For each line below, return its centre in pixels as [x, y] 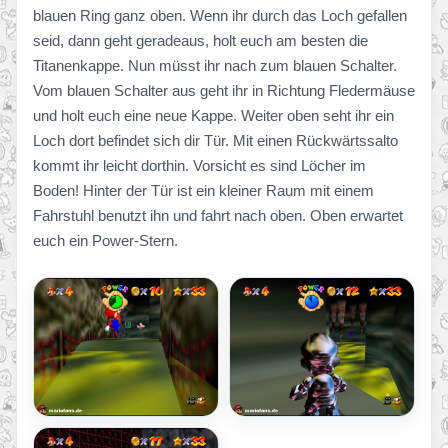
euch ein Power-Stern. [105, 240]
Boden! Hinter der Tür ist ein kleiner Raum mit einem [203, 190]
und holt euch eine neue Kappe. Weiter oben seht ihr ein [213, 115]
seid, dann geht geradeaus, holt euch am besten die [200, 40]
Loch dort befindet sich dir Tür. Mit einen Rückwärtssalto [215, 140]
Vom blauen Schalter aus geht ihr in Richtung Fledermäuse [224, 90]
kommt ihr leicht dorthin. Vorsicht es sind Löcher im [199, 165]
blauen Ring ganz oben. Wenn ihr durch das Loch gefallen [220, 15]
